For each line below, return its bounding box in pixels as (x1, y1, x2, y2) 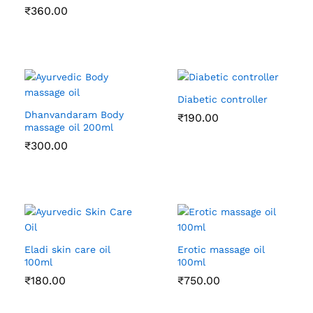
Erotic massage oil (177, 244, 265, 256)
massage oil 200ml (24, 122, 113, 133)
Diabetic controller (177, 94, 268, 105)
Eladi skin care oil (24, 244, 110, 256)
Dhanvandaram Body (24, 109, 124, 121)
